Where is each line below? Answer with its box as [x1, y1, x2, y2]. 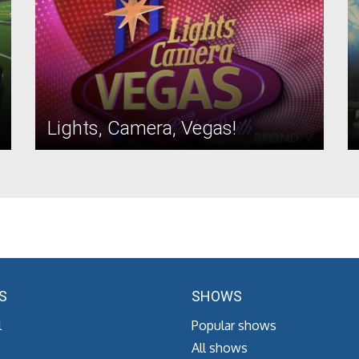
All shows [191, 340, 248, 356]
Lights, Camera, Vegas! [47, 117, 236, 139]
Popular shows [191, 317, 276, 333]
